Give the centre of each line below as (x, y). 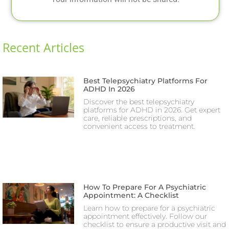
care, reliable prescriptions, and (138, 118)
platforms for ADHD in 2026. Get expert (152, 110)
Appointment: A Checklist (131, 195)
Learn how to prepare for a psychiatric (150, 208)
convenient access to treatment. (140, 127)
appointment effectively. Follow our (145, 216)
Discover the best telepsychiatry (139, 102)
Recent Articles (43, 50)
